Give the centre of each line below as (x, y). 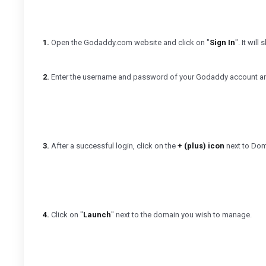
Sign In (222, 42)
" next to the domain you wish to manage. (181, 215)
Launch (97, 215)
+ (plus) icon (201, 146)
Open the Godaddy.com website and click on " (129, 42)
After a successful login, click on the (113, 146)
